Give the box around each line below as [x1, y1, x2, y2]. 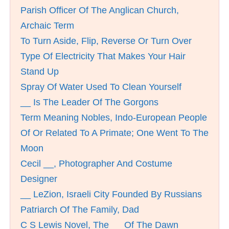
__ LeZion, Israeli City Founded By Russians [20, 189, 202, 199]
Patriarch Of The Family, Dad [20, 204, 139, 215]
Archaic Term [20, 20, 74, 31]
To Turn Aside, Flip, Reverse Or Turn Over [20, 36, 192, 46]
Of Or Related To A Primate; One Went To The [20, 128, 209, 138]
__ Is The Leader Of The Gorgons [20, 97, 158, 107]
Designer [20, 174, 57, 184]
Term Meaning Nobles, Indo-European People [20, 112, 207, 123]
